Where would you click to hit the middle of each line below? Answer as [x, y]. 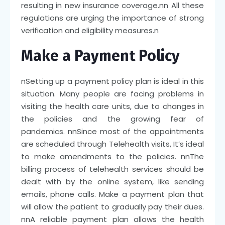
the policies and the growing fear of [113, 119]
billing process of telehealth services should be [113, 169]
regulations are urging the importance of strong [113, 18]
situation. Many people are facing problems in [113, 93]
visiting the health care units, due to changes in [113, 106]
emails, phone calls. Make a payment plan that [113, 194]
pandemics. [44, 131]
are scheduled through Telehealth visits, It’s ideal [113, 144]
